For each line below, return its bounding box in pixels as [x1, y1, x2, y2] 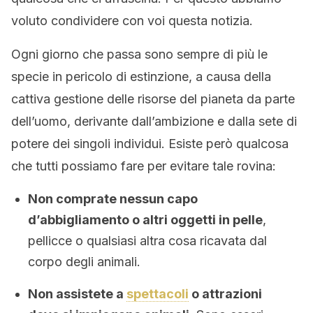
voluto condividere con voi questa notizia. [11, 13, 253, 28]
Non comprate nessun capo [28, 191, 198, 206]
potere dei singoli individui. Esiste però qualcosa [11, 136, 289, 151]
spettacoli [126, 286, 189, 301]
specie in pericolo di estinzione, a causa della [11, 69, 271, 84]
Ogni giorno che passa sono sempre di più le [11, 47, 268, 61]
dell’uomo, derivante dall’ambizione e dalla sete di [11, 114, 297, 129]
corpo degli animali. [28, 254, 140, 269]
